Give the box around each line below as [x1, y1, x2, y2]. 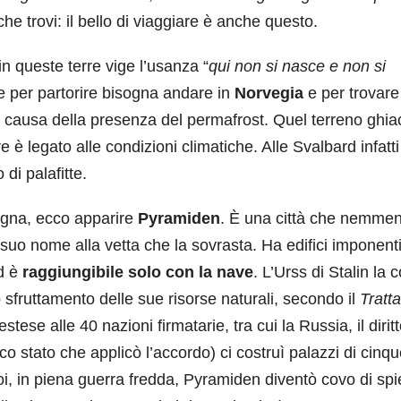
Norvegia [235, 84, 308, 102]
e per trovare [308, 84, 399, 102]
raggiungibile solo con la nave [22, 263, 253, 281]
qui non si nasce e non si [209, 57, 386, 75]
